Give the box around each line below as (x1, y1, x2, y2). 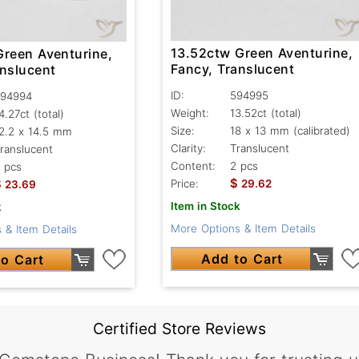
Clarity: (170, 142, 206, 155)
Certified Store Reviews (93, 318, 266, 338)
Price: (170, 177, 199, 191)
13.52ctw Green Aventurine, (170, 45, 353, 62)
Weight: (170, 107, 209, 120)
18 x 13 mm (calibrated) (229, 124, 350, 138)
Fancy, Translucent (170, 61, 295, 78)
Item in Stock (170, 200, 240, 213)
